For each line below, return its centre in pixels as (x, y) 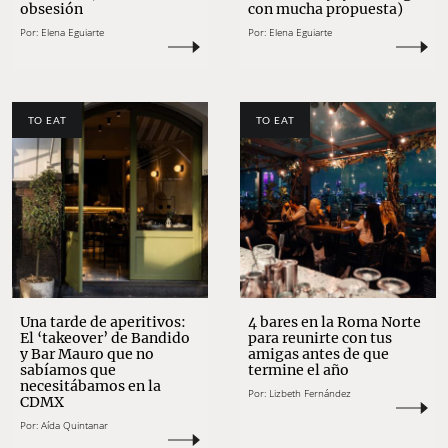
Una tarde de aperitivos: (103, 322)
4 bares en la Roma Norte (334, 322)
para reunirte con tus (320, 338)
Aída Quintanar (74, 425)
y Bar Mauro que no (87, 354)
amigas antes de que (318, 354)
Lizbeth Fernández (310, 393)
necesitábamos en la (90, 386)
